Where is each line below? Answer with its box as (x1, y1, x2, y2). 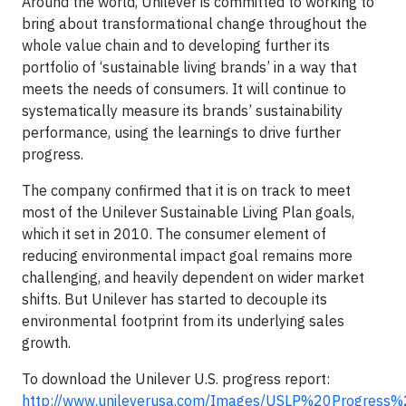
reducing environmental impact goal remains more (22, 246, 353, 265)
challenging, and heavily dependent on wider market (22, 268, 364, 286)
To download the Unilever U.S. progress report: (22, 370, 330, 388)
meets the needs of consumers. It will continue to (22, 80, 346, 98)
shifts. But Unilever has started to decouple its (22, 290, 327, 308)
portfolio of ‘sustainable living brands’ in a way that (22, 58, 357, 76)
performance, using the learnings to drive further (22, 123, 341, 141)
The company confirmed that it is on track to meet (22, 181, 351, 199)
